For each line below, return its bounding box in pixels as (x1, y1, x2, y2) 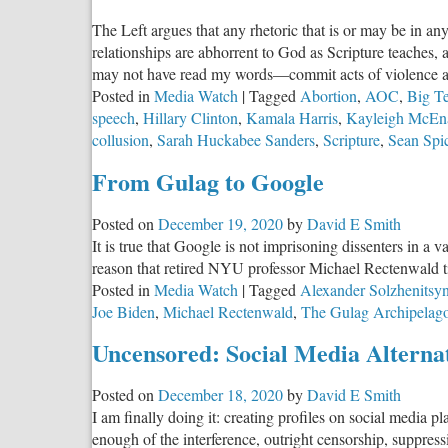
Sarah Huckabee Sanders (157, 128, 315, 150)
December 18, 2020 (158, 384, 283, 406)
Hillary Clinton (143, 106, 238, 128)
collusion (92, 128, 149, 150)
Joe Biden (92, 300, 155, 322)
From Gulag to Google (92, 163, 324, 199)
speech (92, 106, 135, 128)
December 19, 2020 (158, 212, 283, 234)
